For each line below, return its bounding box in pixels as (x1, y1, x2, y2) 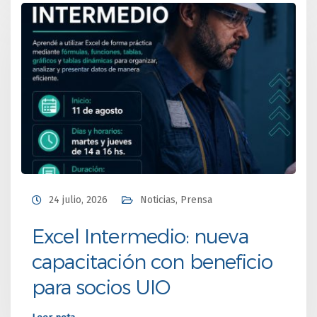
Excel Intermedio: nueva (32, 224, 248, 248)
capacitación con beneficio (32, 249, 273, 273)
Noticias (140, 194, 175, 207)
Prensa (180, 194, 212, 207)
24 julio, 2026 (49, 194, 108, 207)
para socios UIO (32, 275, 171, 299)
